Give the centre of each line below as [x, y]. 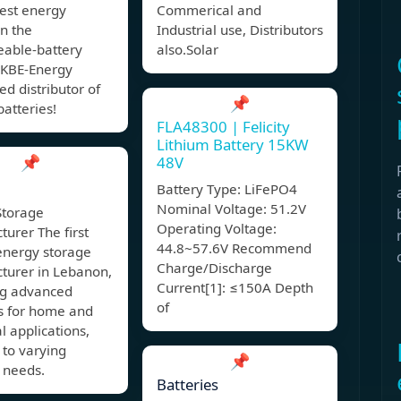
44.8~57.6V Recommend [234, 248]
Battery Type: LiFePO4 [227, 189]
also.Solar [188, 50]
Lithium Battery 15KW [233, 145]
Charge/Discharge [214, 268]
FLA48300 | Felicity [223, 127]
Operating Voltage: [217, 229]
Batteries [188, 385]
